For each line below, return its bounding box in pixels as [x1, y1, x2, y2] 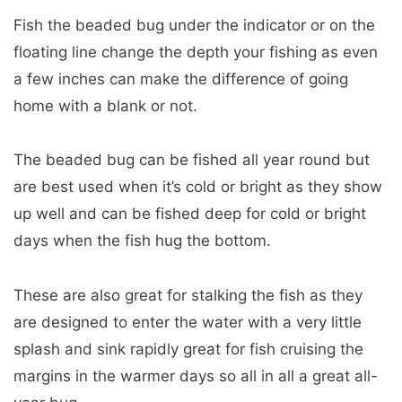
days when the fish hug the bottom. [13, 232, 271, 250]
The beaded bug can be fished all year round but [13, 151, 370, 170]
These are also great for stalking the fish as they [13, 286, 363, 305]
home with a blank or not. [13, 96, 197, 115]
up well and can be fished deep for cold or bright [13, 205, 366, 223]
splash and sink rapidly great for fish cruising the [13, 340, 363, 359]
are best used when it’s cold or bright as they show [13, 178, 382, 197]
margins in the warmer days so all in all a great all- [13, 367, 378, 386]
